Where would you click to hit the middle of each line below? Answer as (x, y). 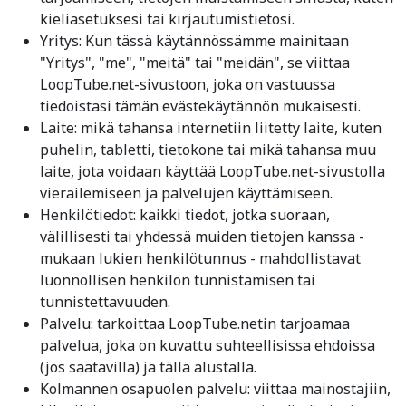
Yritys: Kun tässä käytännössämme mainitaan (194, 41)
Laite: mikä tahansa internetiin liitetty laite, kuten (211, 128)
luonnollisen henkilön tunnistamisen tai (178, 280)
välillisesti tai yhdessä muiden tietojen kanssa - (202, 237)
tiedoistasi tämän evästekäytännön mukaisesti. (200, 106)
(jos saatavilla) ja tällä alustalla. (148, 367)
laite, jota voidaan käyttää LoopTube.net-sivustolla (213, 171)
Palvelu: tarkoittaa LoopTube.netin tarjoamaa (195, 324)
